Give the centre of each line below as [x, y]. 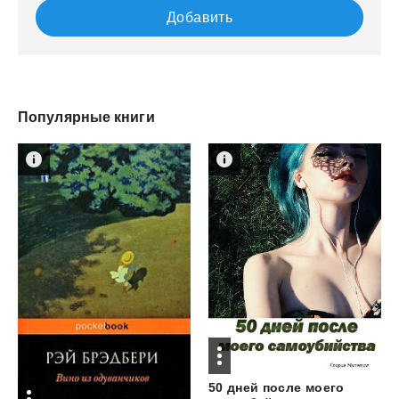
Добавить [199, 17]
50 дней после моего [276, 387]
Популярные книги [86, 117]
